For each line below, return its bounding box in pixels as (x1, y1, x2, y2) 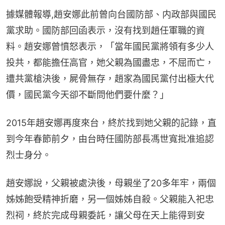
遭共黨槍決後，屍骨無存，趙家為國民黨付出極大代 (6, 73, 214, 84)
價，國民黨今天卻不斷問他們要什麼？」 (6, 89, 169, 100)
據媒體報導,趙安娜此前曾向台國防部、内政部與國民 (6, 9, 216, 20)
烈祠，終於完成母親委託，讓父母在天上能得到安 (6, 209, 205, 220)
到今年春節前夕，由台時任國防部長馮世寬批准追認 (6, 133, 214, 144)
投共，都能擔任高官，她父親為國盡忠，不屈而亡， (6, 57, 214, 68)
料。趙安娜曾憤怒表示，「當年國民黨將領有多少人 (6, 41, 214, 52)
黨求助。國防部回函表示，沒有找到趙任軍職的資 (6, 25, 205, 36)
